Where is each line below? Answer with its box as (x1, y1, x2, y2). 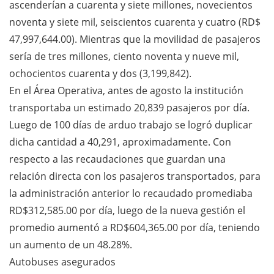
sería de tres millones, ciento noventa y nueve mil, (9, 49, 239, 63)
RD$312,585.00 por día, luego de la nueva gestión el (9, 203, 245, 217)
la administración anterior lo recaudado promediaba (9, 186, 253, 200)
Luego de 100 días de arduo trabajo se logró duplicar (9, 117, 253, 131)
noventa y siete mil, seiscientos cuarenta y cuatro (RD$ (9, 15, 261, 29)
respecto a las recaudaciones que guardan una (9, 152, 226, 166)
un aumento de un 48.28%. (9, 237, 132, 251)
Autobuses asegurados (9, 254, 116, 268)
